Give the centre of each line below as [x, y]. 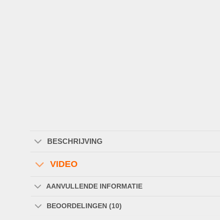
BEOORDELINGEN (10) [84, 206]
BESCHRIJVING [75, 141]
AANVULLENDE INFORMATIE [95, 186]
